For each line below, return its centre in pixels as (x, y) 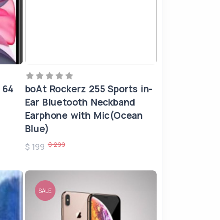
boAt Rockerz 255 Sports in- (89, 89)
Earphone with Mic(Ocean (84, 115)
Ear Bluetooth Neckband (80, 102)
